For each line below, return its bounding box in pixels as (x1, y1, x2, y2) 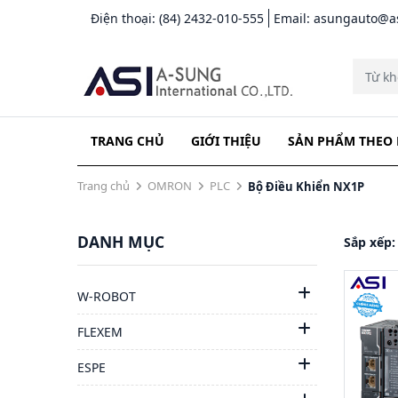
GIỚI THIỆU (191, 132, 261, 149)
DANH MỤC (77, 231, 164, 252)
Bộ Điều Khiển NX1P (248, 178, 364, 195)
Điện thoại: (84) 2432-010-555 (91, 10, 264, 27)
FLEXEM (77, 323, 123, 340)
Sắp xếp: (344, 234, 395, 251)
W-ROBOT (77, 288, 136, 305)
